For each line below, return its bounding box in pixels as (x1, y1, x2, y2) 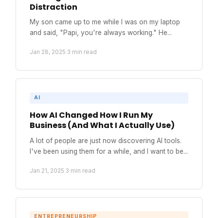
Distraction (30, 1, 77, 13)
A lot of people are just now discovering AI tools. (30, 136, 182, 145)
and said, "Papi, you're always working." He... (30, 29, 172, 37)
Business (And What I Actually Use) (30, 120, 175, 131)
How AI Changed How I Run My (30, 109, 153, 121)
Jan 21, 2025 (30, 167, 64, 174)
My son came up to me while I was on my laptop (30, 18, 180, 26)
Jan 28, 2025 (30, 49, 66, 56)
